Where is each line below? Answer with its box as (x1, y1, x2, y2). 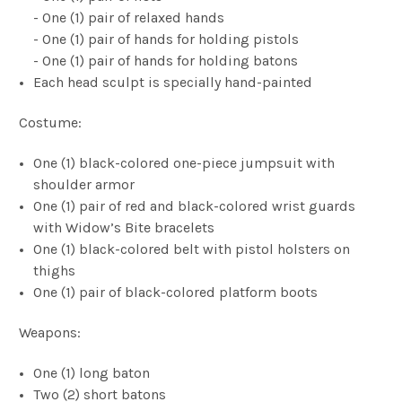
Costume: (19, 113, 82, 131)
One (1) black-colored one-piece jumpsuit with (33, 153, 336, 171)
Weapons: (19, 323, 81, 341)
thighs (33, 261, 76, 279)
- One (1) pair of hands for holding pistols (33, 30, 303, 48)
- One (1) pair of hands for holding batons (33, 51, 299, 69)
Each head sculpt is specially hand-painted (33, 73, 313, 91)
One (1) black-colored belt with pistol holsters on (33, 240, 351, 258)
